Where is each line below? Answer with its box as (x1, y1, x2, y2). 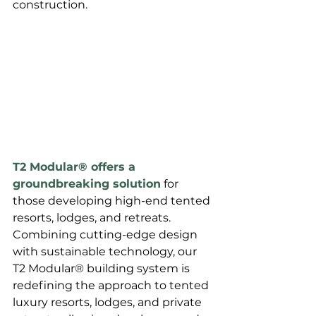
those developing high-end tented (13, 194, 213, 208)
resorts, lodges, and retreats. (13, 211, 174, 225)
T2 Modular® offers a (13, 160, 139, 174)
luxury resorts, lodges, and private (13, 296, 205, 310)
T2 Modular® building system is (13, 262, 193, 276)
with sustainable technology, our (13, 245, 200, 259)
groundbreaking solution (13, 177, 161, 191)
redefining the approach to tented (13, 279, 212, 293)
